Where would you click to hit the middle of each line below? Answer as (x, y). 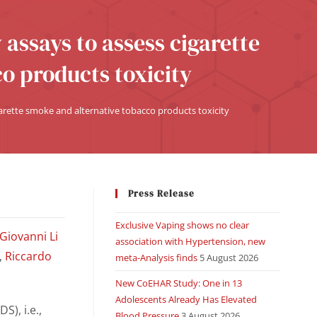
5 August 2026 (229, 258)
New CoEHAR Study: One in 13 (178, 283)
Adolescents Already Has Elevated (186, 299)
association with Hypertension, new (190, 241)
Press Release (161, 194)
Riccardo (29, 256)
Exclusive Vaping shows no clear (182, 225)
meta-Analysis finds (156, 258)
